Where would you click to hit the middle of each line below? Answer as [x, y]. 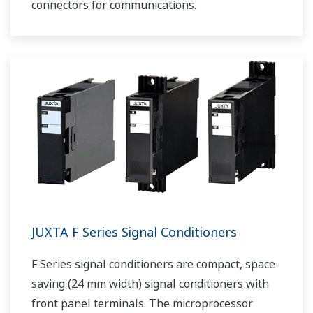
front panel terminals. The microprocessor [142, 304]
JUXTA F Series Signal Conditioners [134, 232]
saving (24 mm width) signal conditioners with [150, 284]
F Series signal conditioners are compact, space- [155, 264]
